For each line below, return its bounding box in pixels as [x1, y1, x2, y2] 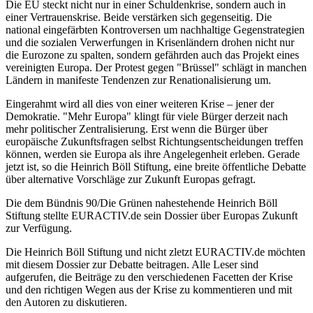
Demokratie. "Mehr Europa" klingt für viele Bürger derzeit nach [6, 110, 288, 123]
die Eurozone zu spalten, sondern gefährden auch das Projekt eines [6, 49, 299, 61]
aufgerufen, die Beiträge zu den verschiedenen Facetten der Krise [6, 271, 293, 284]
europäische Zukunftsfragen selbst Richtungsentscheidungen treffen [6, 136, 303, 148]
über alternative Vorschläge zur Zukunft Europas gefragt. [6, 173, 256, 186]
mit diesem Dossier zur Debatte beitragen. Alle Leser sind [6, 259, 259, 271]
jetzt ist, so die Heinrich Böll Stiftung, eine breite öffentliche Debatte [6, 161, 306, 173]
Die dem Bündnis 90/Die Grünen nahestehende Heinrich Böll [6, 197, 277, 210]
